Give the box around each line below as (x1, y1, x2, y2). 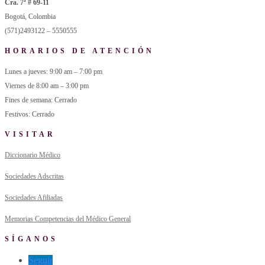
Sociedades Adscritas (5, 172, 64, 181)
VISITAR (5, 130, 56, 139)
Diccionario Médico (5, 151, 60, 160)
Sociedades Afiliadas (5, 193, 63, 202)
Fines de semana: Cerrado (5, 96, 77, 105)
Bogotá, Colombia (5, 12, 56, 21)
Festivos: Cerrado (5, 110, 54, 119)
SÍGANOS (5, 235, 58, 244)
